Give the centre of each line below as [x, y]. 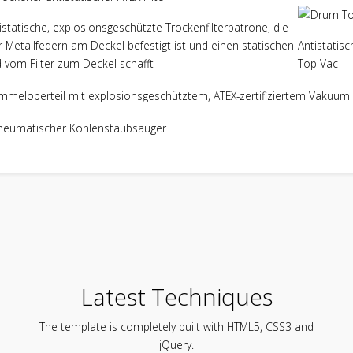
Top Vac [318, 64]
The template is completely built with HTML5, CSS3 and [176, 326]
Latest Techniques [176, 296]
